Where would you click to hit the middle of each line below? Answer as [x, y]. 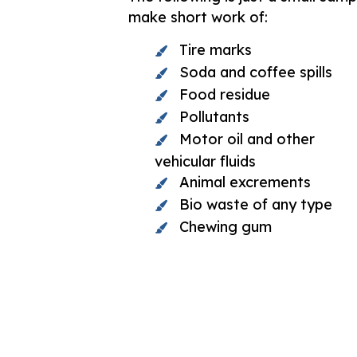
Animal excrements [245, 182]
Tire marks [216, 50]
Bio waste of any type [256, 205]
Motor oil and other [247, 139]
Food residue [225, 95]
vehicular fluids [205, 162]
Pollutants [214, 117]
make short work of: [198, 18]
